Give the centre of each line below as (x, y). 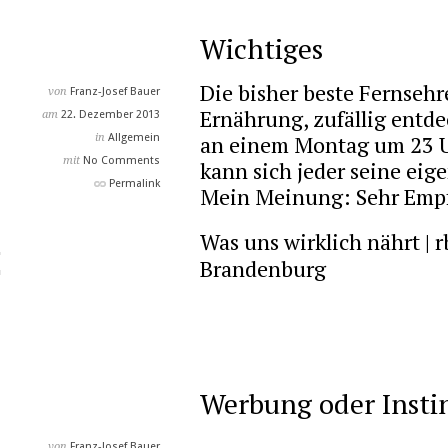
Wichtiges (261, 48)
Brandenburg (263, 268)
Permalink (134, 183)
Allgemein (134, 137)
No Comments (121, 160)
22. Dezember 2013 (110, 114)
